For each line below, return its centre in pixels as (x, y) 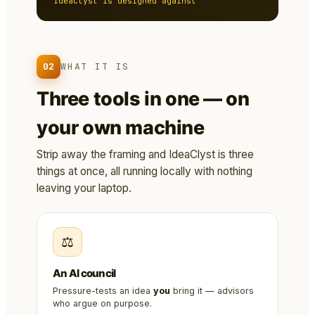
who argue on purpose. (102, 304)
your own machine (121, 128)
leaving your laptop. (84, 188)
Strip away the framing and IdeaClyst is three (145, 155)
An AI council (84, 274)
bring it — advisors (212, 291)
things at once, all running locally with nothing (144, 172)
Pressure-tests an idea (103, 291)
